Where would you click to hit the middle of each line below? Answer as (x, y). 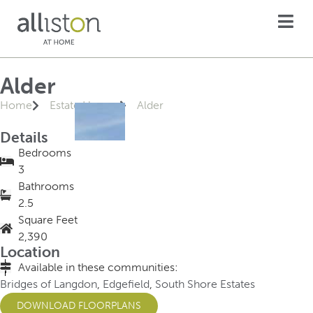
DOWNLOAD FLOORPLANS (79, 305)
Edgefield (126, 284)
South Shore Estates (205, 284)
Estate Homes (85, 105)
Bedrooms (45, 152)
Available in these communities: (98, 267)
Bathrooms (46, 186)
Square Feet (48, 219)
